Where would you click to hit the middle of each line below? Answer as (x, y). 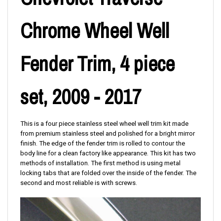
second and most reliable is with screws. (79, 183)
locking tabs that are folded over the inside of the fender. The (108, 173)
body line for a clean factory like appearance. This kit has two (108, 153)
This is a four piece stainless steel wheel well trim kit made (104, 124)
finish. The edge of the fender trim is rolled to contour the (103, 144)
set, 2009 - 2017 (81, 97)
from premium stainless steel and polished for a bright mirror (108, 134)
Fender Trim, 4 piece (97, 64)
